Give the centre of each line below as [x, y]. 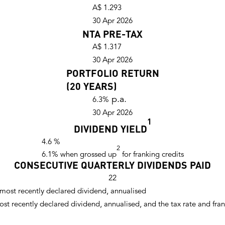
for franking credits [152, 154]
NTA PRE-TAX [113, 34]
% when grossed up [84, 154]
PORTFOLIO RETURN [113, 73]
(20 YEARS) [91, 86]
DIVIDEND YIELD [110, 128]
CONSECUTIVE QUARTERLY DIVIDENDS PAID [113, 164]
